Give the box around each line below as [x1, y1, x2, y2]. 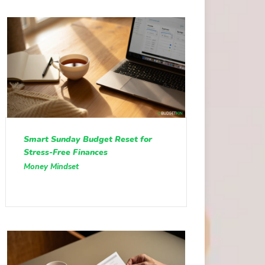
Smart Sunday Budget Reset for [23, 134, 152, 146]
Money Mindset [23, 161, 79, 173]
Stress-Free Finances [23, 147, 108, 159]
